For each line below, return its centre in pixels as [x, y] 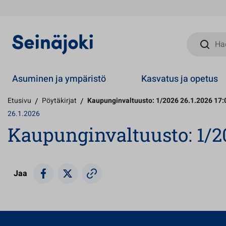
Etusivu [19, 101]
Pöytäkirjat [59, 101]
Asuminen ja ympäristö [59, 79]
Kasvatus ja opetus [180, 79]
